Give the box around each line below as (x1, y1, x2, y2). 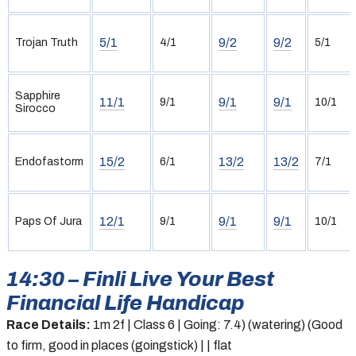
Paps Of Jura (15, 215, 82, 227)
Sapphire (15, 89, 60, 102)
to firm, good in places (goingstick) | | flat (6, 338, 232, 352)
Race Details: (6, 317, 91, 331)
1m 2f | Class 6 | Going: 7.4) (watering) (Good (91, 317, 342, 331)
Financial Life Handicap (6, 291, 244, 314)
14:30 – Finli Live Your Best (6, 267, 274, 290)
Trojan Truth (15, 36, 78, 48)
